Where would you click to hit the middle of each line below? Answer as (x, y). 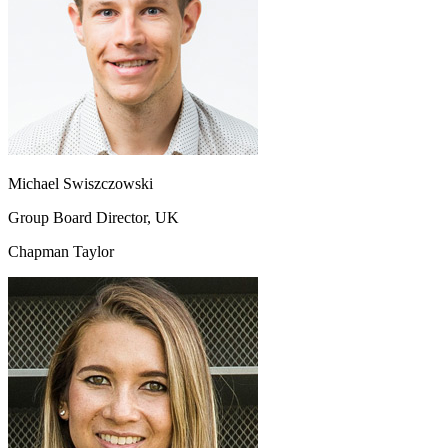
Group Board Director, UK (93, 218)
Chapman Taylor (61, 252)
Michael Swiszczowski (80, 184)
